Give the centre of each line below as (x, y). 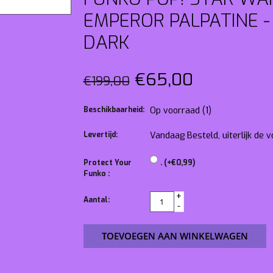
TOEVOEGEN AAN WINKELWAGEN (175, 236)
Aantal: (96, 200)
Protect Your (107, 162)
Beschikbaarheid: (114, 109)
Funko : (96, 173)
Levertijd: (100, 134)
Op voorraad (176, 110)
